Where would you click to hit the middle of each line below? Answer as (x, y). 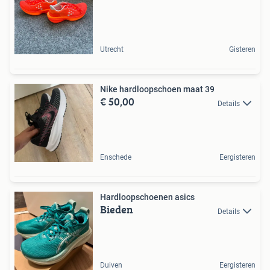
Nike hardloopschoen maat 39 (157, 89)
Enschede (116, 158)
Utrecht (112, 50)
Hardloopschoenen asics (147, 197)
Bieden (117, 210)
